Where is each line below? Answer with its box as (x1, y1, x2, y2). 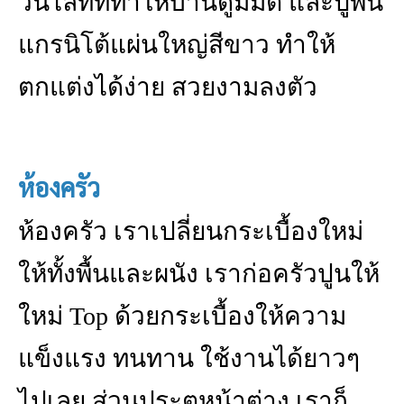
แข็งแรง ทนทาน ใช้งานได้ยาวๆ (18, 344, 360, 372)
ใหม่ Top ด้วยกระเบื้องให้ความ (18, 302, 346, 330)
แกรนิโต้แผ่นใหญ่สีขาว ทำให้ (18, 31, 335, 59)
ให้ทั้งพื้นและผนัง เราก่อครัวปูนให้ (18, 260, 380, 288)
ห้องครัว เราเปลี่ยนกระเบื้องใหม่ (18, 217, 363, 245)
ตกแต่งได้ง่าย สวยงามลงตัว (18, 73, 317, 101)
